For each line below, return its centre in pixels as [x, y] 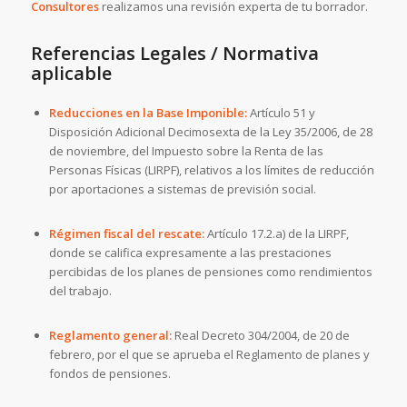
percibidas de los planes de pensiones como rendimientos [210, 272]
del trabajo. [80, 291]
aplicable [71, 74]
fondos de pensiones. [109, 374]
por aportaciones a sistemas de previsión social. [182, 189]
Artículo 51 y [281, 113]
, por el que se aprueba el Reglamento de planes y [230, 355]
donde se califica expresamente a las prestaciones [190, 253]
